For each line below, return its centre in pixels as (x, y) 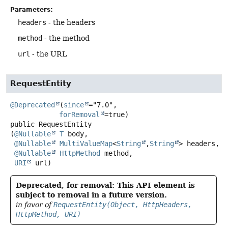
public (22, 124)
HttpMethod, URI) (48, 215)
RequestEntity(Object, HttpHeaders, (123, 205)
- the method (66, 38)
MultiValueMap (86, 144)
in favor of (35, 205)
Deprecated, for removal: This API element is (105, 186)
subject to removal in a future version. (91, 195)
